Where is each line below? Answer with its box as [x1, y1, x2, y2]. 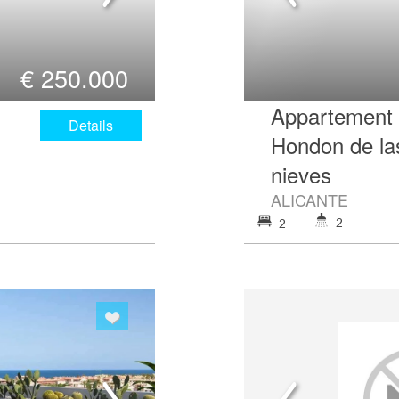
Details [69, 114, 113, 135]
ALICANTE [271, 187, 348, 211]
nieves [271, 158, 331, 190]
